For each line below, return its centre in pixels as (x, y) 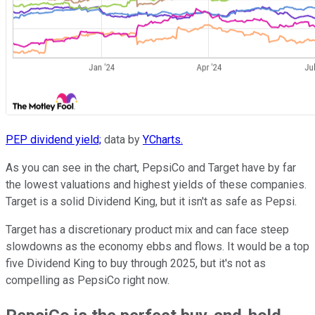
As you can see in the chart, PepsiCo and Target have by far (151, 168)
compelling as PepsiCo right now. (88, 281)
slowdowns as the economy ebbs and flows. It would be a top (157, 247)
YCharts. (163, 140)
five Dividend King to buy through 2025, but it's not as (136, 264)
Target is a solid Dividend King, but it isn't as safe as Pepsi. (151, 202)
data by (122, 140)
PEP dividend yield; (53, 140)
